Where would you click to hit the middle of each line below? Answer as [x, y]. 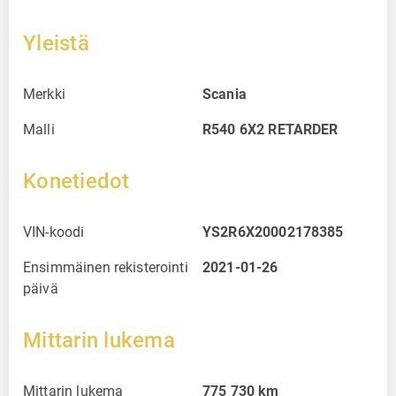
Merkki [44, 94]
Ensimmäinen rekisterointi [106, 267]
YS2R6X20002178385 [273, 232]
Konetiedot [76, 181]
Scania [225, 94]
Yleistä [56, 43]
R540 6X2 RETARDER [270, 129]
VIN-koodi [54, 232]
